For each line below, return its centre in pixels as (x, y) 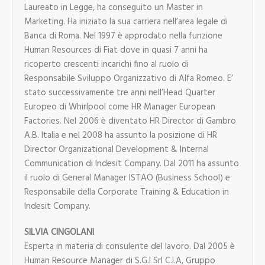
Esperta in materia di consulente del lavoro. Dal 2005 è (129, 246)
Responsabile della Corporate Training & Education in (126, 192)
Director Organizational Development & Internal (116, 149)
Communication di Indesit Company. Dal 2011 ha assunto (131, 164)
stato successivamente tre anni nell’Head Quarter (119, 93)
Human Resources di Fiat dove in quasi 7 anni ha (116, 50)
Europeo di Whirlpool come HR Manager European (119, 107)
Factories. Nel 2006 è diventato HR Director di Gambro (130, 121)
